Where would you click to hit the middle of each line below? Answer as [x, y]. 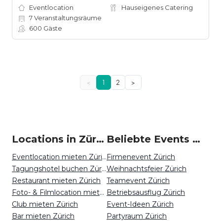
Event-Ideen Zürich [140, 204]
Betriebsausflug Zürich [146, 192]
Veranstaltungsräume [67, 18]
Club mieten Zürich [45, 204]
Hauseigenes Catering [157, 7]
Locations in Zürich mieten [100, 139]
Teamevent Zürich [138, 181]
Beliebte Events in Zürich [196, 139]
